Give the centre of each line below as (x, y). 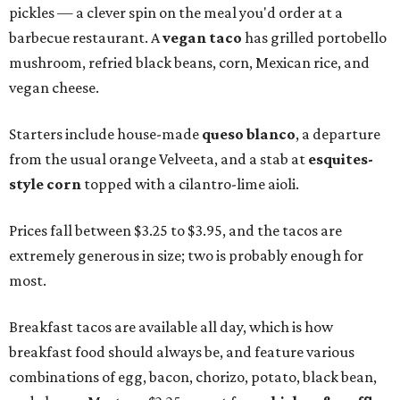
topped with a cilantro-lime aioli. (190, 184)
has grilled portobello (314, 38)
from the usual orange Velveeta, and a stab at (158, 159)
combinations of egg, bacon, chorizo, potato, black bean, (193, 377)
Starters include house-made (105, 134)
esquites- (341, 159)
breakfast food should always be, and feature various (182, 352)
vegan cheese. (54, 88)
